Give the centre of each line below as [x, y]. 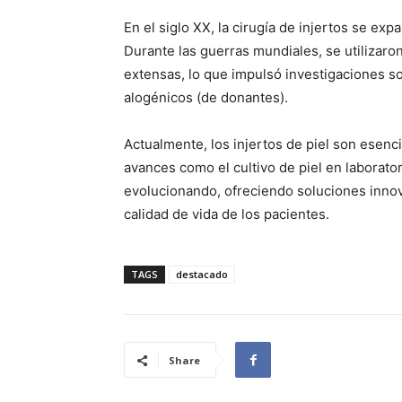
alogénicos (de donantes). [206, 98]
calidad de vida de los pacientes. [227, 214]
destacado [202, 275]
